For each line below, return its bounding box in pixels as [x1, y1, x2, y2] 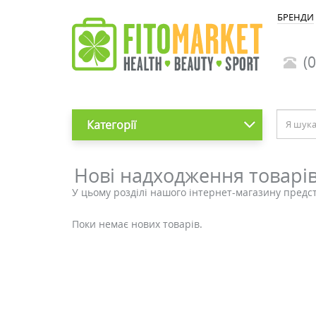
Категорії [86, 117, 136, 133]
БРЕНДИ [277, 11, 314, 23]
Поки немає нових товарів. [72, 217, 202, 231]
